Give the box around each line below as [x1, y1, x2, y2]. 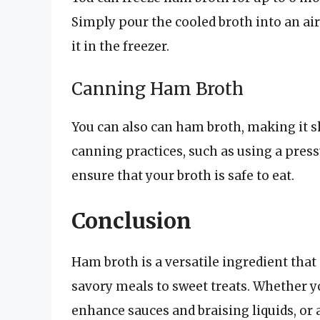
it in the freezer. [71, 39, 169, 55]
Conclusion [71, 207, 191, 235]
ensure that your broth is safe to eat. [71, 167, 294, 184]
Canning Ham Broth [71, 77, 244, 100]
